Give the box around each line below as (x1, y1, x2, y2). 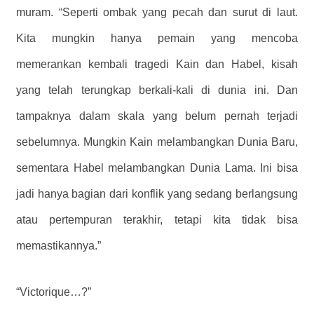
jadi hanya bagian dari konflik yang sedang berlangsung (16, 188, 298, 200)
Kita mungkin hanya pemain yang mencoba (16, 32, 298, 45)
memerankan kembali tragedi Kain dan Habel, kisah (16, 58, 298, 71)
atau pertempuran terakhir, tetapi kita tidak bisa (16, 214, 298, 226)
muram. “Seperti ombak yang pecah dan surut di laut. (16, 6, 298, 19)
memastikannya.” (16, 240, 101, 252)
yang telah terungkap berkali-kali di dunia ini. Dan (16, 84, 298, 97)
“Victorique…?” (16, 286, 91, 299)
